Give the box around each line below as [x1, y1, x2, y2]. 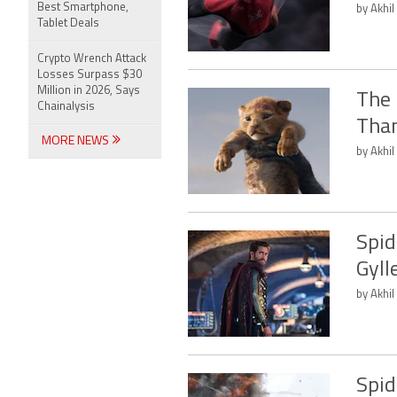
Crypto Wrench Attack [37, 53, 146, 65]
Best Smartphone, [37, 2, 128, 13]
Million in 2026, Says [37, 85, 140, 97]
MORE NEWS [42, 135, 112, 148]
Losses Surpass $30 [37, 69, 142, 81]
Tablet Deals [37, 18, 99, 29]
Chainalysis [37, 101, 95, 113]
